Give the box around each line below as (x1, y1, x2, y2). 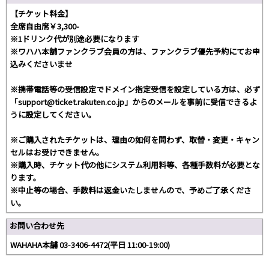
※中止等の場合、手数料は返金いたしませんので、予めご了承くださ (10, 184, 252, 196)
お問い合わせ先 (10, 219, 64, 231)
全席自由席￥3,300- (10, 20, 79, 32)
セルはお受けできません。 (10, 146, 104, 158)
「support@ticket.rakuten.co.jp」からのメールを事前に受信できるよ (10, 95, 257, 107)
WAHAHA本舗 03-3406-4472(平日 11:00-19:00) (10, 238, 170, 250)
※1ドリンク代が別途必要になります (10, 32, 139, 44)
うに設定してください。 (10, 108, 96, 120)
